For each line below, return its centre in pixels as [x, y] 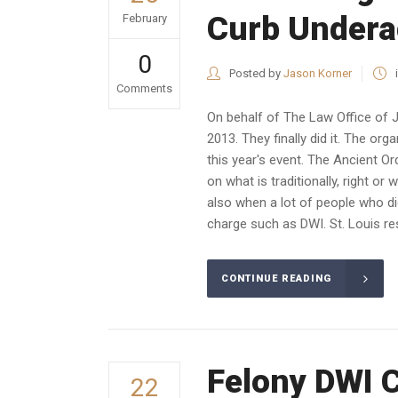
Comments [144, 88]
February [144, 18]
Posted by [255, 73]
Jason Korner [318, 73]
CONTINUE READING [276, 279]
